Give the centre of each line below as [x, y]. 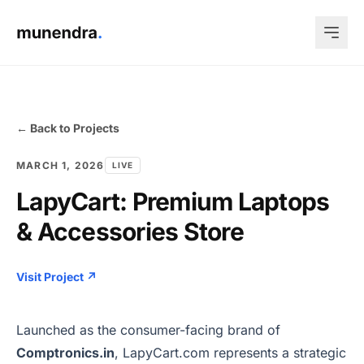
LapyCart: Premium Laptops [173, 201]
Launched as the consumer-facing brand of [148, 330]
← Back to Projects [68, 128]
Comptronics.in [65, 353]
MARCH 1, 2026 [61, 165]
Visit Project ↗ [56, 277]
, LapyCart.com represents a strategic [230, 353]
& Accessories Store [130, 232]
